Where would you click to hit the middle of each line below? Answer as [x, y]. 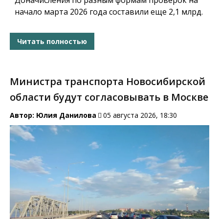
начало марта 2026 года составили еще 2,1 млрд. [109, 12]
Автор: [23, 115]
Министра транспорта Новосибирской [108, 82]
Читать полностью [52, 41]
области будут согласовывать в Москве [109, 97]
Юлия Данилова [66, 115]
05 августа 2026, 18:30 [140, 115]
